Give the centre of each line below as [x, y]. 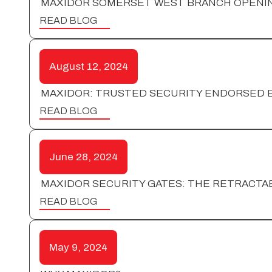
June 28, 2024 [83, 157]
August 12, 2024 [89, 66]
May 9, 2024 [78, 247]
